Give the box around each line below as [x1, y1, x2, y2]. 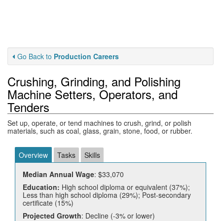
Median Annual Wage [23, 169, 94, 179]
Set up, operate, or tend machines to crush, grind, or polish [7, 118, 191, 128]
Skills [84, 150, 100, 160]
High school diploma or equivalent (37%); [60, 182, 190, 192]
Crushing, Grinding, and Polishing [7, 73, 181, 90]
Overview [19, 150, 48, 160]
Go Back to [17, 51, 54, 61]
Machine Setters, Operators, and [7, 85, 178, 103]
